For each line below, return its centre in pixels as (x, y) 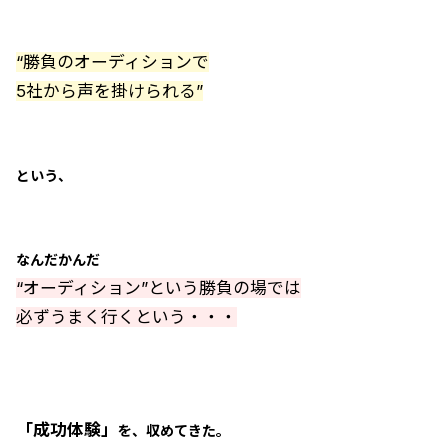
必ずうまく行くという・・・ (126, 317)
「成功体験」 (67, 430)
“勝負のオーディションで (112, 62)
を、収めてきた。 (174, 430)
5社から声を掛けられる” (109, 91)
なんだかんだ (58, 259)
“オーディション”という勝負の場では (158, 288)
